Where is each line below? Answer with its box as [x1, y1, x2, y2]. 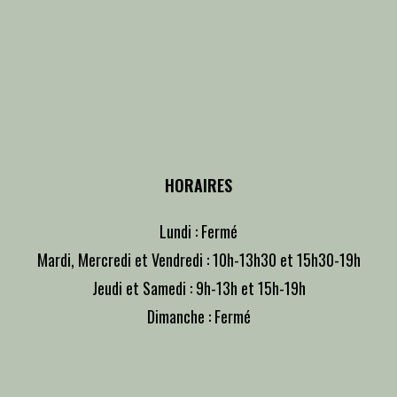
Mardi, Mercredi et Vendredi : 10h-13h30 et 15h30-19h [36, 247, 361, 271]
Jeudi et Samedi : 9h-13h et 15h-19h [91, 276, 306, 300]
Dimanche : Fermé [146, 304, 251, 328]
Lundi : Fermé [160, 219, 237, 243]
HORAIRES [165, 173, 232, 197]
